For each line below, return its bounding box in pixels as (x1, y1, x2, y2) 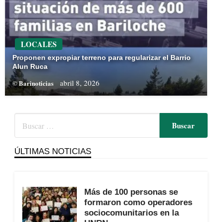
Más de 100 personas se (84, 187, 178, 197)
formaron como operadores (84, 198, 192, 207)
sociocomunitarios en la (84, 208, 179, 218)
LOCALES (21, 39, 56, 50)
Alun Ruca (12, 62, 48, 71)
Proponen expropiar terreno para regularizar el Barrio (12, 54, 191, 62)
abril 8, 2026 (60, 78, 100, 88)
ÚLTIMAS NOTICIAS (14, 147, 91, 156)
